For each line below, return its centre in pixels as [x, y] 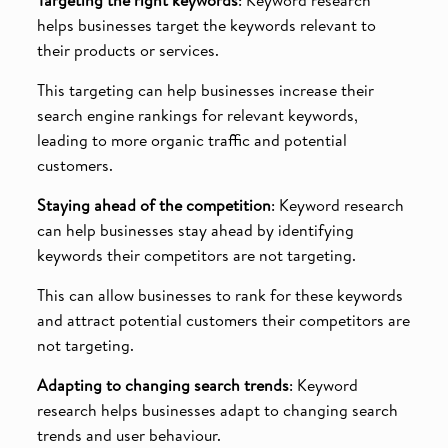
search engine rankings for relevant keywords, [197, 114]
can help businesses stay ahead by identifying [195, 229]
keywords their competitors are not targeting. [196, 254]
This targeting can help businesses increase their [205, 89]
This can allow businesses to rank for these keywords [219, 294]
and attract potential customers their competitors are [223, 319]
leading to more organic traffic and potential [191, 139]
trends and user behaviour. [128, 434]
